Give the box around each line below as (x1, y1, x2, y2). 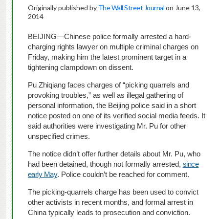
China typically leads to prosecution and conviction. (27, 208, 190, 217)
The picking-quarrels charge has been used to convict (27, 188, 198, 197)
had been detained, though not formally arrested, (27, 160, 181, 169)
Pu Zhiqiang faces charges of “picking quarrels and (27, 81, 189, 89)
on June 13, (164, 3, 201, 12)
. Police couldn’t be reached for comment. (57, 170, 190, 179)
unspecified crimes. (27, 132, 90, 141)
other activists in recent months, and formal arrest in (27, 198, 193, 207)
